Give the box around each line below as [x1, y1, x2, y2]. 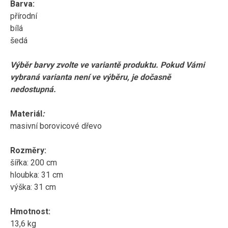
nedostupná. [10, 84, 56, 94]
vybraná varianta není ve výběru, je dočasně [10, 72, 171, 82]
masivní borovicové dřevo [10, 121, 102, 131]
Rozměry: [10, 146, 46, 155]
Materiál [10, 109, 42, 119]
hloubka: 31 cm [10, 170, 65, 180]
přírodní [10, 11, 37, 21]
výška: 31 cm [10, 182, 58, 192]
